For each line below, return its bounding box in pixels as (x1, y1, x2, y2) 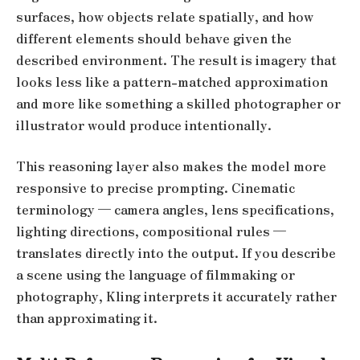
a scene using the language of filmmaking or (16, 265, 295, 284)
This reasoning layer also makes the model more (16, 157, 326, 176)
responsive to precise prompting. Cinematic (16, 178, 295, 198)
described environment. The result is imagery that (16, 50, 337, 69)
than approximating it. (16, 309, 157, 328)
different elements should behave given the (16, 28, 292, 47)
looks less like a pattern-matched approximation (16, 72, 328, 91)
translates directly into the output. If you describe (16, 243, 336, 263)
